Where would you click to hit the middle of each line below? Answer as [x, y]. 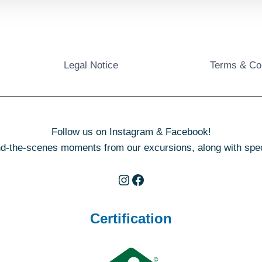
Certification [131, 219]
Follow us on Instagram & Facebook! [131, 132]
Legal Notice [91, 65]
